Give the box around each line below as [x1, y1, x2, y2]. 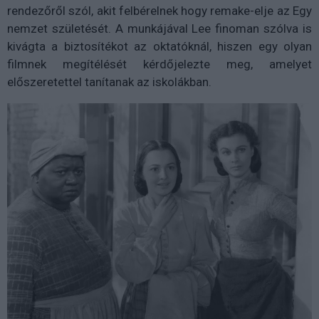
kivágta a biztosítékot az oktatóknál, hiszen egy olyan [7, 39, 312, 54]
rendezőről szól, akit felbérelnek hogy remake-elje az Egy [7, 4, 312, 19]
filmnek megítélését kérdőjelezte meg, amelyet [7, 57, 312, 72]
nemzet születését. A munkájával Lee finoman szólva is [7, 21, 312, 36]
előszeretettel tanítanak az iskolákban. [7, 75, 214, 90]
